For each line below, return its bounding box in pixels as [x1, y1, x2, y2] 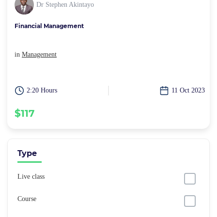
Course [17, 195, 36, 203]
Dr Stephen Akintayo [36, 1, 94, 9]
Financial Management [15, 22, 84, 30]
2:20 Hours [27, 87, 57, 94]
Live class [17, 173, 45, 181]
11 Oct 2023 [171, 87, 205, 94]
